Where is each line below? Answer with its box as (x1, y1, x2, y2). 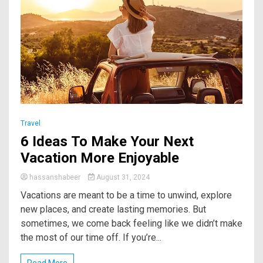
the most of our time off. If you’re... (21, 231, 161, 243)
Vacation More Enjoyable (21, 149, 179, 166)
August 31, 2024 (94, 173, 150, 181)
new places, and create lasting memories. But (21, 203, 206, 215)
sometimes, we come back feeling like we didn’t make (21, 217, 242, 229)
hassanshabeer (28, 173, 82, 181)
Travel (21, 119, 41, 127)
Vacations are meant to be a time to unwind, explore (21, 189, 232, 201)
